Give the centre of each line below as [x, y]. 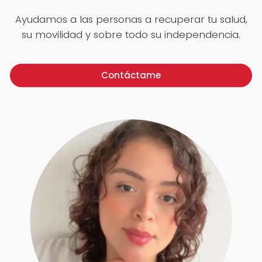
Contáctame [131, 75]
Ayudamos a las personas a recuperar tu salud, [131, 19]
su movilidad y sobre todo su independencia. [131, 34]
